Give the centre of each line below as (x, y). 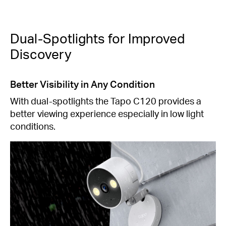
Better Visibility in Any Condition (82, 84)
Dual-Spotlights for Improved (98, 38)
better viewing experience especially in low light (107, 114)
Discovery (41, 54)
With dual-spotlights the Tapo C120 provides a (106, 101)
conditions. (33, 126)
